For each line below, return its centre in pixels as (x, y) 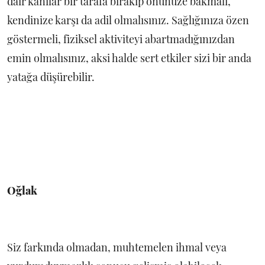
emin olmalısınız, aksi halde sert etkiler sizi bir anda (129, 58)
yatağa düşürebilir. (51, 77)
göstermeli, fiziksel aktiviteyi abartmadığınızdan (121, 39)
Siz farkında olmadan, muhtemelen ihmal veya (117, 248)
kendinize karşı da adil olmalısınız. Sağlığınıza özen (128, 20)
